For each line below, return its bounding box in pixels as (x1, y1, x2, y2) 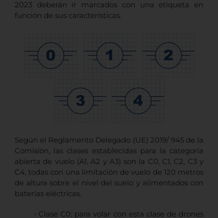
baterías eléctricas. (15, 189, 81, 199)
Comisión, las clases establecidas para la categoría (15, 146, 203, 156)
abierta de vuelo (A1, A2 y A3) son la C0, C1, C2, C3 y (15, 157, 203, 166)
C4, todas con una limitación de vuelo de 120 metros (15, 167, 203, 177)
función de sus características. (15, 11, 121, 20)
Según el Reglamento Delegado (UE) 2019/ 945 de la (15, 135, 203, 145)
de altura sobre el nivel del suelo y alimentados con (15, 178, 203, 188)
